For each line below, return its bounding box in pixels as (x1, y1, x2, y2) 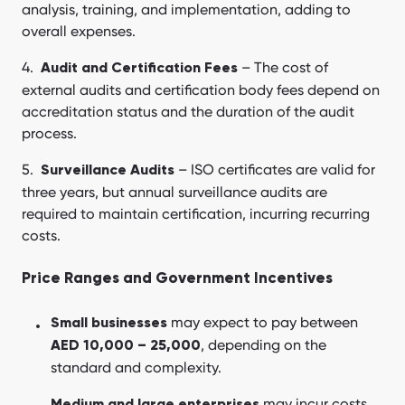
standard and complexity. (51, 359, 221, 377)
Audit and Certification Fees (41, 61, 238, 77)
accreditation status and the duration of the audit (22, 103, 354, 121)
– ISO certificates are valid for (178, 161, 375, 179)
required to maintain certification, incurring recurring (22, 205, 370, 223)
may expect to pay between (167, 314, 358, 332)
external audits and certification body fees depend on (22, 81, 380, 99)
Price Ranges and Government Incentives (22, 271, 333, 287)
